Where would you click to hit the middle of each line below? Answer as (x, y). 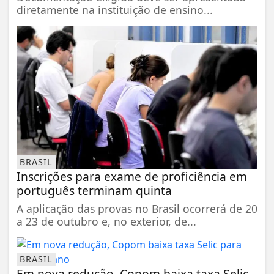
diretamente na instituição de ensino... (115, 10)
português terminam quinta (94, 191)
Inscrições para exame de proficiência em (132, 177)
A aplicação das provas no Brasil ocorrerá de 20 (137, 209)
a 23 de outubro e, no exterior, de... (106, 222)
